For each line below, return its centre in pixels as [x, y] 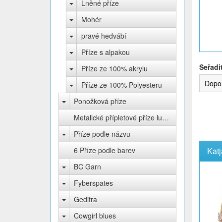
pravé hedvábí [104, 36]
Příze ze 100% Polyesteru [122, 85]
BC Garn [87, 166]
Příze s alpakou [106, 52]
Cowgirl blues [95, 216]
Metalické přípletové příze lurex [166, 117]
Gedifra [85, 199]
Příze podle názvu [102, 134]
